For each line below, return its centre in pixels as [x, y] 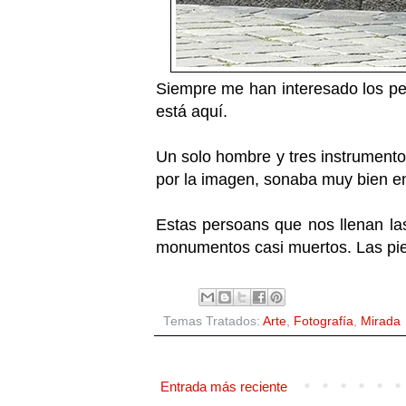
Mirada [380, 321]
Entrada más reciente [223, 386]
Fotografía [323, 321]
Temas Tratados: [213, 321]
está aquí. [193, 111]
